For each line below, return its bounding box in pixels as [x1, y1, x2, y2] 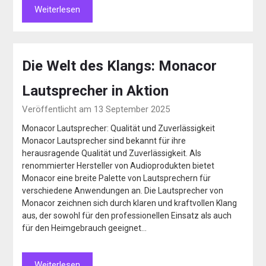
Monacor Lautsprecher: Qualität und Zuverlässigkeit [22, 123, 216, 134]
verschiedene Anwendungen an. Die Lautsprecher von [22, 186, 224, 196]
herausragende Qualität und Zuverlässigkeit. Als [22, 148, 202, 159]
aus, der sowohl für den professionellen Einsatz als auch [22, 211, 232, 221]
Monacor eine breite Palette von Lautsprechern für [22, 173, 211, 183]
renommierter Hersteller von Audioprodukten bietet [22, 161, 215, 171]
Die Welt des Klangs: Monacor [22, 58, 217, 75]
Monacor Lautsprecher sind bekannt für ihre [22, 136, 186, 146]
